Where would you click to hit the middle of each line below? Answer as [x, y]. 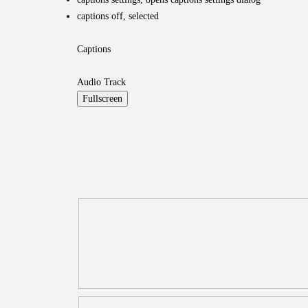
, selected [141, 15]
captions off [100, 15]
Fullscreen [102, 98]
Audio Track [101, 81]
